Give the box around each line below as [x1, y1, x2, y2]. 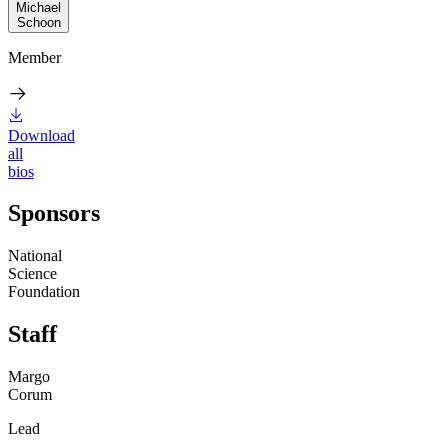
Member [8, 48, 61, 66]
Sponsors [8, 200, 100, 227]
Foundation [8, 283, 80, 301]
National [8, 247, 62, 265]
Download [8, 126, 75, 144]
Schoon [16, 14, 61, 30]
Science [8, 265, 57, 283]
